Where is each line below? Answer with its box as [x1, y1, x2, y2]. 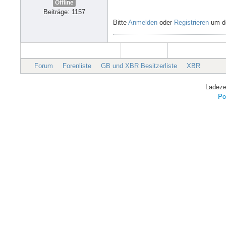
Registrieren [174, 18, 209, 26]
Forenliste [63, 62, 91, 70]
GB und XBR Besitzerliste [101, 62, 177, 70]
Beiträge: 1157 [43, 8, 85, 16]
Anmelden [128, 18, 157, 26]
